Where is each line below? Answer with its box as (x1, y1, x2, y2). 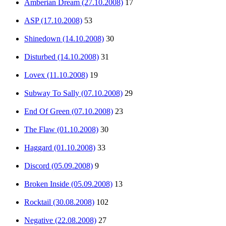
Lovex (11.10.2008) (24, 70, 88, 79)
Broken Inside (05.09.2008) (24, 179, 112, 188)
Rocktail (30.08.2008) (24, 197, 94, 206)
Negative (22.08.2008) (24, 215, 96, 224)
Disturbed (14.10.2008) (24, 52, 99, 61)
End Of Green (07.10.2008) (24, 106, 113, 116)
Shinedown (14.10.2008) (24, 34, 104, 43)
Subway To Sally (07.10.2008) (24, 88, 123, 97)
